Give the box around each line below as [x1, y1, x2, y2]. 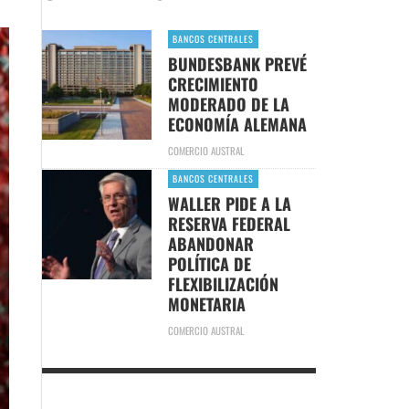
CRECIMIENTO [167, 71, 258, 96]
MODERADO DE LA [167, 91, 289, 116]
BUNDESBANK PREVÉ [167, 51, 307, 76]
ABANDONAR [167, 231, 254, 256]
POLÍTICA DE [167, 251, 251, 276]
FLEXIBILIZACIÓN [167, 271, 278, 296]
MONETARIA [167, 291, 246, 316]
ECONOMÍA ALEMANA [167, 111, 307, 136]
